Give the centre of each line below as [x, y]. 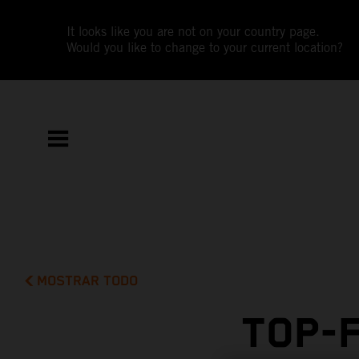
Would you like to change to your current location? [205, 48]
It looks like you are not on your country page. [194, 32]
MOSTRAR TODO [88, 281]
